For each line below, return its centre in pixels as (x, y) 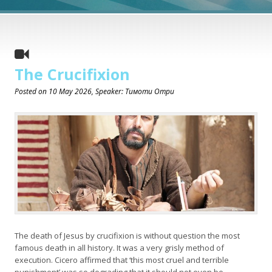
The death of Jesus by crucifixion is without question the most (127, 235)
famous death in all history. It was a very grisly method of (119, 247)
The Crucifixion (72, 74)
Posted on (32, 92)
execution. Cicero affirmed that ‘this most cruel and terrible (122, 260)
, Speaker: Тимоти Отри (133, 92)
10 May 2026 (70, 92)
